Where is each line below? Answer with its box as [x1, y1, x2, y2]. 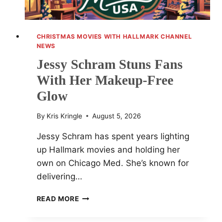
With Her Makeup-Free [36, 73, 173, 88]
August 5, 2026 [92, 111, 141, 120]
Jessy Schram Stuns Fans [36, 57, 183, 72]
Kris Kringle [46, 111, 82, 120]
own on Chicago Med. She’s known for [36, 158, 189, 168]
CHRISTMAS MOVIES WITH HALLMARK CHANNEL [36, 33, 192, 41]
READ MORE [36, 194, 79, 203]
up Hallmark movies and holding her [36, 144, 180, 155]
